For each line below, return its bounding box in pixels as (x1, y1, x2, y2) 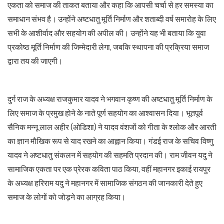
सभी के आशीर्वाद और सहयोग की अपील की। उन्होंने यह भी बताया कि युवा (7, 28, 206, 38)
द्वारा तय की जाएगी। (7, 56, 63, 66)
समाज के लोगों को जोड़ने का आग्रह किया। (7, 192, 126, 202)
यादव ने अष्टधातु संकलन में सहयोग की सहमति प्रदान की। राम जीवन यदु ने (7, 150, 212, 160)
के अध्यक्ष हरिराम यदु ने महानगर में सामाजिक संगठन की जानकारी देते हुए (7, 178, 202, 188)
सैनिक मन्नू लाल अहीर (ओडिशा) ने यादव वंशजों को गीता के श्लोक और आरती (7, 122, 216, 132)
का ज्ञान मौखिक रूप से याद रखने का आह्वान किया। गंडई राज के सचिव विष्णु (7, 136, 213, 146)
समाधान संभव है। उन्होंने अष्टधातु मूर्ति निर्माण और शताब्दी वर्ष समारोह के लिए (7, 14, 216, 24)
